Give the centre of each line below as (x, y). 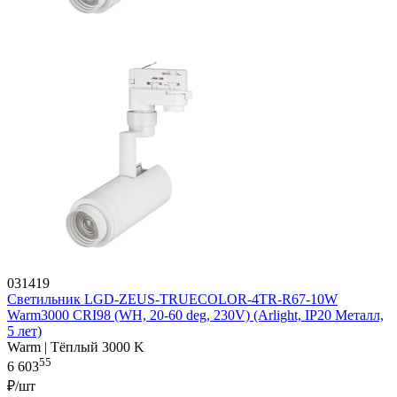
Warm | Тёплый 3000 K (76, 347)
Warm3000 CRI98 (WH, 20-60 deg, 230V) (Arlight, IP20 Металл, (195, 315)
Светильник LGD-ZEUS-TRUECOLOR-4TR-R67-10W (172, 300)
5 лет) (24, 331)
